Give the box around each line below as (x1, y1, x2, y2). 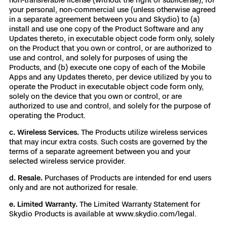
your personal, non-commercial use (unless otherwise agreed (9, 5, 216, 14)
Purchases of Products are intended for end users (45, 173, 211, 182)
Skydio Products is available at (9, 209, 116, 218)
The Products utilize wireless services (81, 128, 207, 136)
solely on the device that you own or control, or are (9, 92, 182, 100)
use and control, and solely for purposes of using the (9, 53, 187, 62)
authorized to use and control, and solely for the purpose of (9, 101, 211, 110)
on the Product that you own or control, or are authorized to (9, 44, 212, 52)
